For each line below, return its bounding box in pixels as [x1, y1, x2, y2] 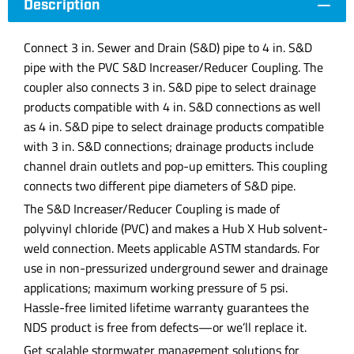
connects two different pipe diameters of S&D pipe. [24, 176, 296, 195]
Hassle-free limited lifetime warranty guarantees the [24, 298, 309, 317]
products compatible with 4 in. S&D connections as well [24, 97, 321, 116]
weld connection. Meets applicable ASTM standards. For [24, 239, 320, 258]
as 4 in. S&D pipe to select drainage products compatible [24, 117, 324, 136]
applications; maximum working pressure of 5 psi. [24, 278, 288, 297]
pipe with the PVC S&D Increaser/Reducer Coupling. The [24, 58, 323, 77]
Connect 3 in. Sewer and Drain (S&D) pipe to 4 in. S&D [24, 38, 312, 57]
